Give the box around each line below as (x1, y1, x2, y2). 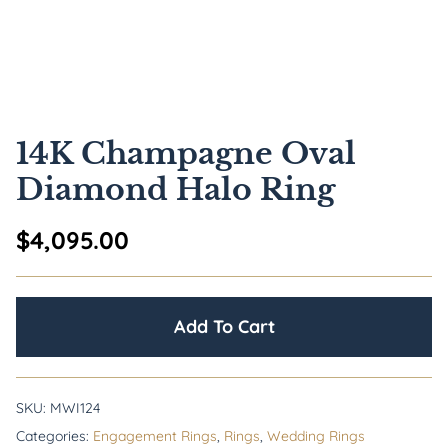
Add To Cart (173, 315, 275, 338)
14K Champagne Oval (16, 135, 356, 172)
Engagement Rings (93, 427, 217, 445)
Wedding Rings (267, 427, 365, 445)
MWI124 (50, 399, 100, 417)
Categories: (16, 427, 93, 445)
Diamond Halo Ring (16, 171, 335, 208)
